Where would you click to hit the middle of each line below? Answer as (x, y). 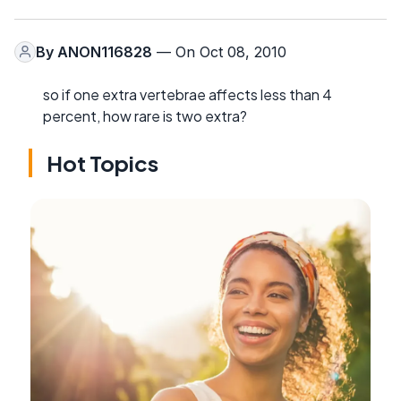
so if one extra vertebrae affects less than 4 (188, 94)
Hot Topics (102, 162)
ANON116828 (105, 51)
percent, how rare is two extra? (145, 115)
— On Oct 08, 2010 (219, 51)
